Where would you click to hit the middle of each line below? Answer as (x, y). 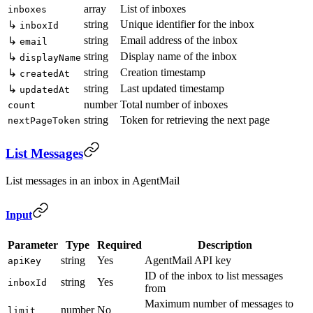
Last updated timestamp (172, 88)
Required (119, 245)
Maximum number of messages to (219, 303)
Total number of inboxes (174, 104)
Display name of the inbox (179, 56)
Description (225, 245)
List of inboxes (153, 8)
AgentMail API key (188, 260)
